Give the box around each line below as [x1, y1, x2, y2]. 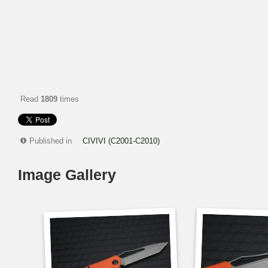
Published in [29, 136, 72, 145]
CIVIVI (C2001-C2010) [83, 136, 160, 145]
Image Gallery [18, 166, 116, 183]
